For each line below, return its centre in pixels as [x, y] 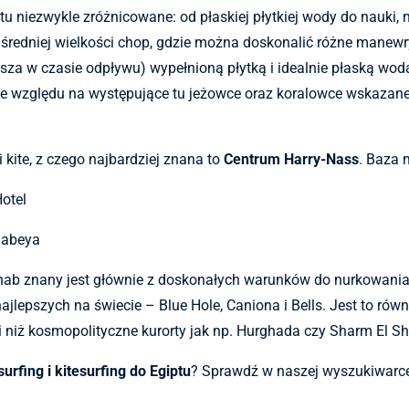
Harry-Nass [321, 160]
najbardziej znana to [156, 160]
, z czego [57, 160]
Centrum [254, 160]
